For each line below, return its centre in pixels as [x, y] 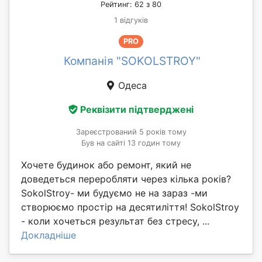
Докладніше [49, 235]
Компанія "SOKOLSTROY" [132, 61]
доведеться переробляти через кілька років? [126, 179]
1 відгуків [131, 20]
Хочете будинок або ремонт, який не [106, 165]
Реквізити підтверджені [137, 110]
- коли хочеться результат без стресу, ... [115, 221]
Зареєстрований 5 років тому [131, 132]
